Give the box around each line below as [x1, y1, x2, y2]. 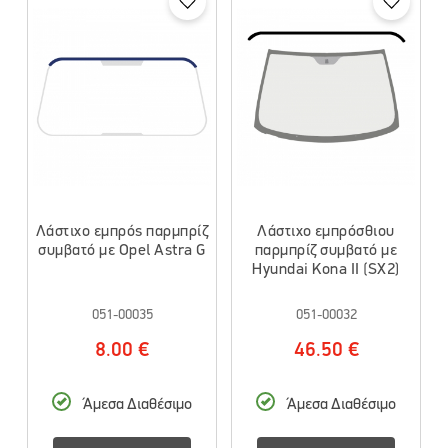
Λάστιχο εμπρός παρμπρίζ [35, 223, 209, 240]
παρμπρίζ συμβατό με [254, 242, 398, 259]
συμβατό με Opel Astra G [38, 242, 206, 259]
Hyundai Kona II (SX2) [252, 261, 400, 278]
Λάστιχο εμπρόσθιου [257, 223, 395, 240]
